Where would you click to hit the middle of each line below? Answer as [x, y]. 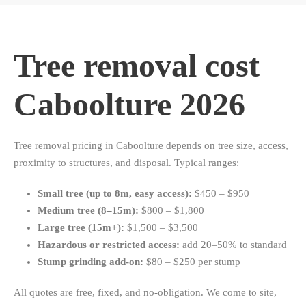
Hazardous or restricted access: [109, 245]
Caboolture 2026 [129, 105]
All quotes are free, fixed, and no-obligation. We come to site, [145, 293]
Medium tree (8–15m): [88, 211]
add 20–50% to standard [233, 245]
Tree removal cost [137, 66]
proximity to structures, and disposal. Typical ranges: [126, 163]
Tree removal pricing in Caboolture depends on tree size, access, [151, 146]
